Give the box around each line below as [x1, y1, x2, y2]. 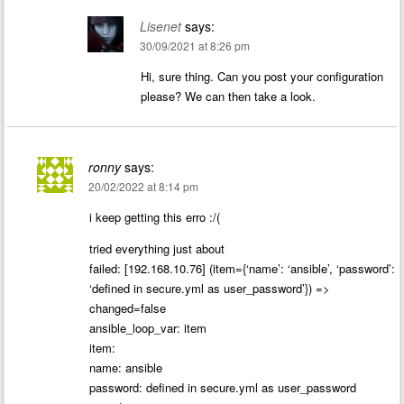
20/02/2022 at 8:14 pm [88, 178, 199, 194]
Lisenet [139, 17, 181, 36]
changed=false [89, 298, 167, 317]
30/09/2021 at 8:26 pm [139, 38, 250, 54]
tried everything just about [89, 239, 225, 257]
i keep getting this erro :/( [89, 207, 221, 225]
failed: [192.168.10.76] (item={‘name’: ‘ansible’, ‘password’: [89, 259, 396, 277]
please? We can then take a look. [140, 87, 316, 106]
